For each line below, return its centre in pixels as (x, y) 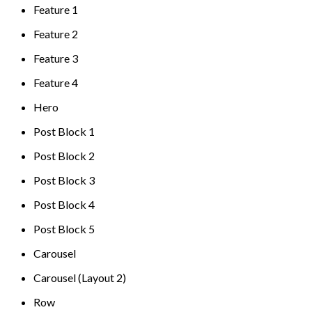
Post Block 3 (64, 180)
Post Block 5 (64, 228)
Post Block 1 (64, 131)
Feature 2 (56, 33)
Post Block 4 (64, 204)
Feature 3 (56, 58)
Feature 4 (56, 82)
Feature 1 (56, 9)
